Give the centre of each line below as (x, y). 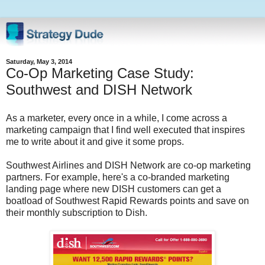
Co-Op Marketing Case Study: (100, 73)
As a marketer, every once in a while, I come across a (117, 118)
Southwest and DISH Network (99, 89)
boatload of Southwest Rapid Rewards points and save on (127, 201)
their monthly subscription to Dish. (77, 212)
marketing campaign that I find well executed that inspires (125, 130)
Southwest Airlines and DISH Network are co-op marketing (128, 165)
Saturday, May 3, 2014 (39, 61)
